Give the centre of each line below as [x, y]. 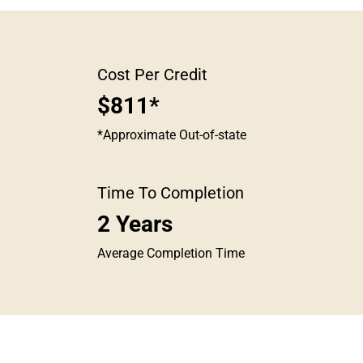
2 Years [135, 224]
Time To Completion [170, 193]
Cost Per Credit [152, 75]
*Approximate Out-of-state [171, 135]
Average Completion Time [171, 253]
